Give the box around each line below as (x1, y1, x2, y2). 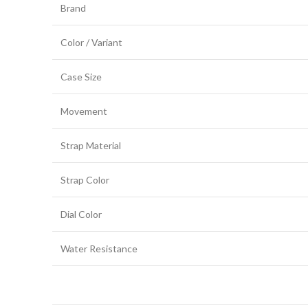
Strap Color (60, 174, 109, 186)
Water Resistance (60, 243, 137, 254)
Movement (60, 105, 107, 117)
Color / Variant (60, 36, 122, 48)
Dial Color (60, 208, 102, 220)
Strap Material (60, 140, 121, 151)
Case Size (60, 71, 102, 82)
